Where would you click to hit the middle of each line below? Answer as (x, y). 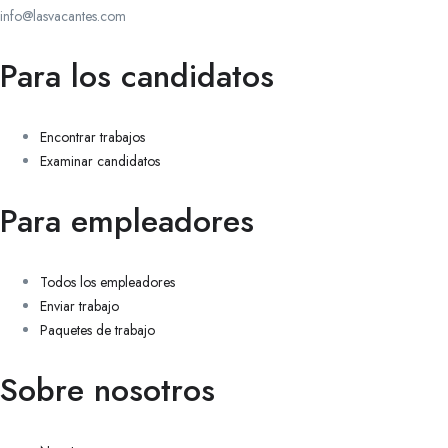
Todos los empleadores (107, 281)
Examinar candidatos (100, 160)
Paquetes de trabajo (97, 329)
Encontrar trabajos (92, 136)
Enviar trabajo (79, 305)
